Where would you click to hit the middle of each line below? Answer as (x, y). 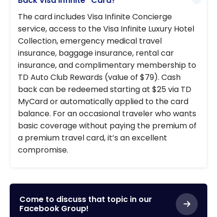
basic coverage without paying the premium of (107, 125)
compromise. (43, 150)
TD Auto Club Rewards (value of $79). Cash (99, 77)
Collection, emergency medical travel (90, 41)
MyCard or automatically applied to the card (103, 101)
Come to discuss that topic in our (86, 199)
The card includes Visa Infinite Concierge (95, 16)
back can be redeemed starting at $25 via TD (105, 89)
